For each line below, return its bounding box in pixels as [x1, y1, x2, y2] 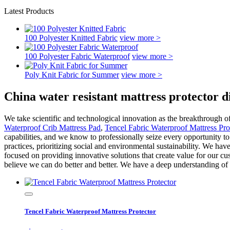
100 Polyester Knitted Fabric [25, 33, 118, 42]
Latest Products [4, 7, 54, 15]
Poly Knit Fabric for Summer [25, 70, 119, 79]
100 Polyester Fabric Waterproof [25, 52, 130, 61]
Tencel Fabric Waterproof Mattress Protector [25, 207, 156, 215]
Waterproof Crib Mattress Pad [4, 123, 101, 132]
